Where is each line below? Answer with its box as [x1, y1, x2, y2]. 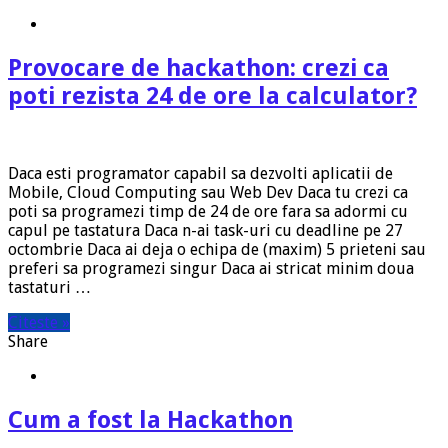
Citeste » [8, 313, 70, 333]
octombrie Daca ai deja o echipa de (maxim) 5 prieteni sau [8, 240, 426, 260]
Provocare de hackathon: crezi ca [8, 53, 389, 82]
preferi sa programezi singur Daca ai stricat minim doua [8, 259, 414, 279]
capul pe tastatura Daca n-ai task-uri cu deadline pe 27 [8, 221, 403, 241]
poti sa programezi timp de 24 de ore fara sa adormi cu [8, 202, 408, 222]
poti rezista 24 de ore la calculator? [8, 81, 417, 110]
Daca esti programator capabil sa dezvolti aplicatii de [8, 164, 393, 184]
